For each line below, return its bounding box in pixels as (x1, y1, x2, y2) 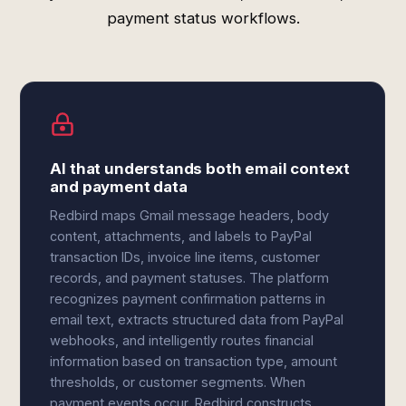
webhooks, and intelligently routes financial (50, 333, 314, 348)
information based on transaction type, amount (50, 353, 338, 369)
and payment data (50, 178, 188, 196)
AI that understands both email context (50, 159, 351, 178)
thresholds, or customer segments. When (50, 374, 306, 390)
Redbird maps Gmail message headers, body (50, 208, 330, 223)
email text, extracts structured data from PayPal (50, 312, 344, 327)
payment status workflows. (106, 9, 300, 27)
